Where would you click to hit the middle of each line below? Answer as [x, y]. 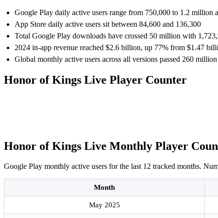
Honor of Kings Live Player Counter [95, 80]
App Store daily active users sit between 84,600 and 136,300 [108, 24]
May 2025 [104, 205]
